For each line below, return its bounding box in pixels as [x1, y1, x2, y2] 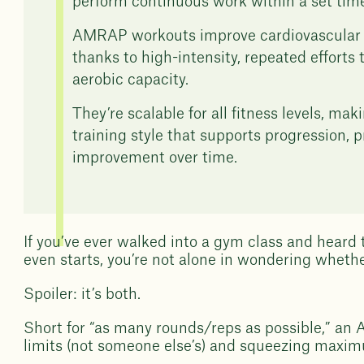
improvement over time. [72, 150, 238, 165]
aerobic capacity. [72, 72, 189, 87]
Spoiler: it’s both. [24, 287, 141, 301]
